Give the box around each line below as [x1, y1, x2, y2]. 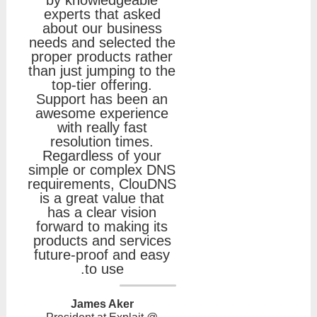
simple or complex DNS [28, 161, 175, 178]
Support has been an [36, 91, 168, 107]
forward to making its [36, 218, 168, 234]
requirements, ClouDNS [28, 175, 176, 192]
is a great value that [40, 190, 164, 206]
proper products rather [31, 48, 173, 64]
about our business [42, 20, 162, 36]
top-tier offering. [52, 76, 152, 93]
